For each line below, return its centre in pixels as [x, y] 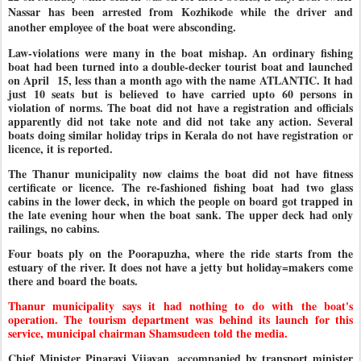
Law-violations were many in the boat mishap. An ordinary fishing [180, 53]
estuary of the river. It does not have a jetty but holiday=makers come [180, 267]
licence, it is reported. [60, 149]
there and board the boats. [73, 281]
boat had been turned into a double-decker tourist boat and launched [180, 66]
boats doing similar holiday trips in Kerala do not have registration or [180, 135]
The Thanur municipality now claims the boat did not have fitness [180, 174]
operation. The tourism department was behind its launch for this [180, 320]
